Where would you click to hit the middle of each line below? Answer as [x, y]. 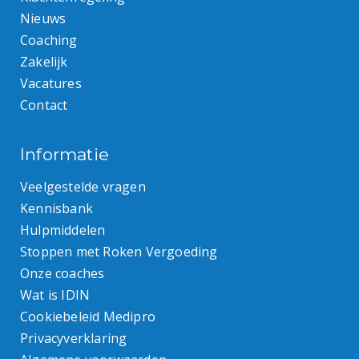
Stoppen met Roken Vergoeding [119, 251]
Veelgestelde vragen [83, 186]
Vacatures [51, 83]
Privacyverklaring [74, 338]
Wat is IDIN [55, 294]
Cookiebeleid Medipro [88, 316]
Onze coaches [63, 273]
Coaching [49, 40]
